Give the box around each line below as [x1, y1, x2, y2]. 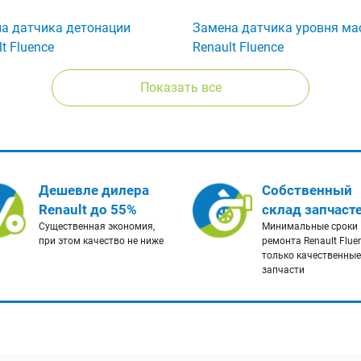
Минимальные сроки [262, 221, 358, 233]
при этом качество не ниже [38, 235, 164, 247]
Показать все [139, 80, 222, 96]
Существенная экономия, [38, 221, 155, 233]
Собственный [262, 182, 352, 199]
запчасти [262, 264, 305, 276]
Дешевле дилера [38, 182, 149, 199]
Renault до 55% [38, 201, 137, 218]
